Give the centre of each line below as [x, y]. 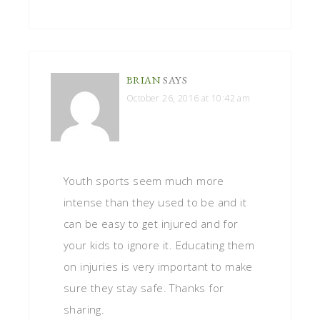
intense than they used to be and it [155, 202]
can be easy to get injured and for [151, 224]
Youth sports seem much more [144, 181]
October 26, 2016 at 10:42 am [189, 99]
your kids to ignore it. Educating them [159, 245]
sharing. [84, 310]
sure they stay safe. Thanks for [144, 288]
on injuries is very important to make [158, 267]
